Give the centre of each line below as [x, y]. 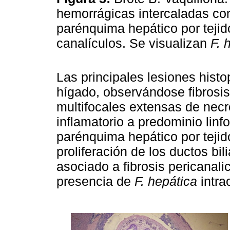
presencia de [95, 181]
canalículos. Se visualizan [133, 43]
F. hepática [166, 181]
